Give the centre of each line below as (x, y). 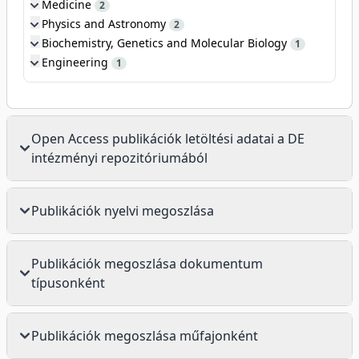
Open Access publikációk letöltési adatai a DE (168, 139)
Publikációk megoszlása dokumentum (147, 264)
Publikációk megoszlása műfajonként (145, 336)
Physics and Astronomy (105, 24)
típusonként (68, 283)
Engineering (77, 63)
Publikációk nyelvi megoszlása (123, 211)
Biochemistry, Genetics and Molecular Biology (166, 43)
